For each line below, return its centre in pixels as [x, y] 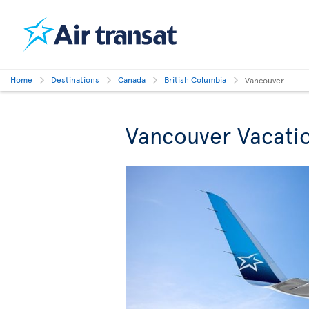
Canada [132, 79]
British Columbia [195, 79]
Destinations [75, 79]
